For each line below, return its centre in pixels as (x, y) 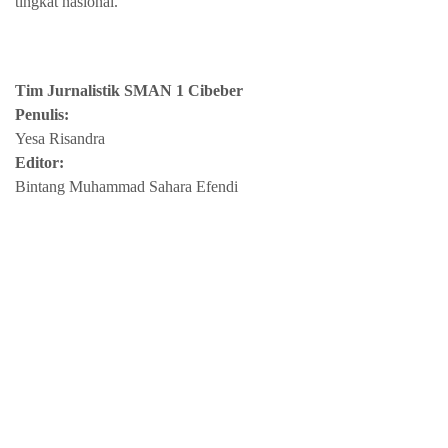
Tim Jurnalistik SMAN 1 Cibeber (129, 90)
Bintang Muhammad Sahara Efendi (126, 186)
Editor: (39, 162)
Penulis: (42, 114)
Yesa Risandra (60, 138)
